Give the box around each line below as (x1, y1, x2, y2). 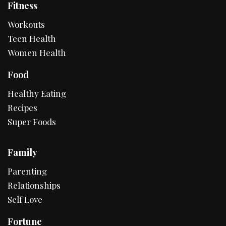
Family (8, 146, 37, 159)
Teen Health (8, 33, 56, 44)
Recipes (8, 102, 37, 114)
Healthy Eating (8, 88, 66, 99)
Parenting (8, 165, 47, 177)
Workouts (8, 19, 45, 30)
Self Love (8, 194, 42, 205)
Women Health (8, 47, 66, 59)
